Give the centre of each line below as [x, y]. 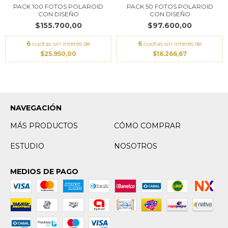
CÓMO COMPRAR [147, 126]
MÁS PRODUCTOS [44, 126]
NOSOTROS [136, 146]
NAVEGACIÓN [36, 108]
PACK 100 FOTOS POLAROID [58, 7]
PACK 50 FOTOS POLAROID [170, 7]
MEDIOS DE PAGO [44, 172]
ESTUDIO [27, 146]
